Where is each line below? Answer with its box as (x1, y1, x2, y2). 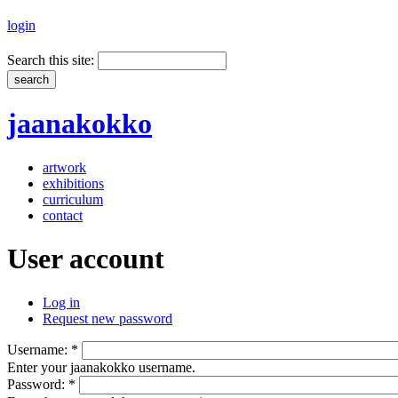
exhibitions (43, 175, 104, 191)
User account (7, 243, 164, 275)
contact (43, 207, 83, 223)
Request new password (43, 310, 172, 326)
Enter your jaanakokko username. (7, 359, 195, 375)
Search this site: (7, 52, 98, 68)
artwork (43, 159, 86, 175)
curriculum (43, 191, 103, 207)
